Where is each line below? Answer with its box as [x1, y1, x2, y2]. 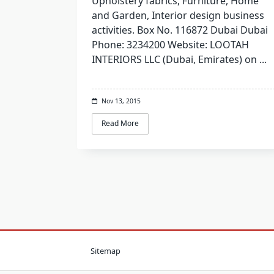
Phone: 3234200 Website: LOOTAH [92, 38, 249, 52]
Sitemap [91, 245, 120, 256]
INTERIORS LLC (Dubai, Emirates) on [92, 53, 257, 67]
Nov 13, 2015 [101, 97, 141, 106]
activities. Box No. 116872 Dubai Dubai [92, 23, 268, 37]
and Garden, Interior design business [92, 9, 264, 23]
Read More [102, 118, 139, 129]
